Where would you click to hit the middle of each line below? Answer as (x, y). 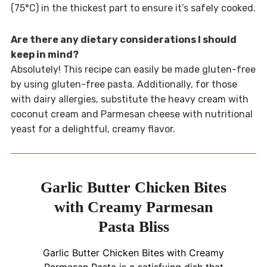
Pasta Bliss (133, 226)
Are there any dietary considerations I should (123, 39)
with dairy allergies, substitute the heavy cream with (129, 99)
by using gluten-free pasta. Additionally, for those (124, 84)
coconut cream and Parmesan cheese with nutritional (131, 114)
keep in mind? (44, 54)
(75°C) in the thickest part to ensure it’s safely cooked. (133, 8)
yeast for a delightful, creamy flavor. (93, 129)
